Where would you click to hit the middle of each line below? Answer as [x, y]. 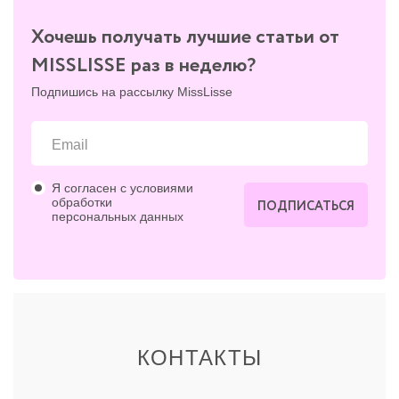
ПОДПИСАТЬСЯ [306, 206]
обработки [82, 202]
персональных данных [118, 216]
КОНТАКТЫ [199, 358]
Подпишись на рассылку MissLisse [132, 92]
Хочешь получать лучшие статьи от [185, 37]
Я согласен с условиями [122, 188]
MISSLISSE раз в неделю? [143, 66]
